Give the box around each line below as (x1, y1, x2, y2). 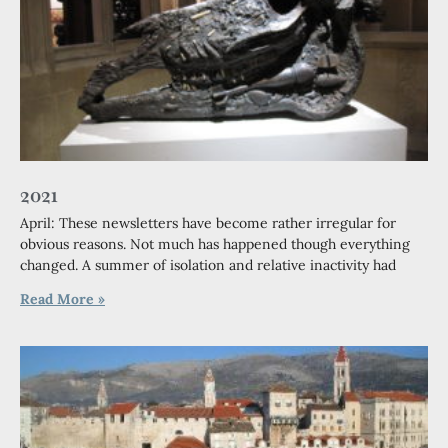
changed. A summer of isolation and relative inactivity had (20, 256, 396, 274)
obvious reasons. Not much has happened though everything (20, 235, 410, 253)
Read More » (20, 290, 105, 308)
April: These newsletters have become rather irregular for (20, 214, 396, 232)
